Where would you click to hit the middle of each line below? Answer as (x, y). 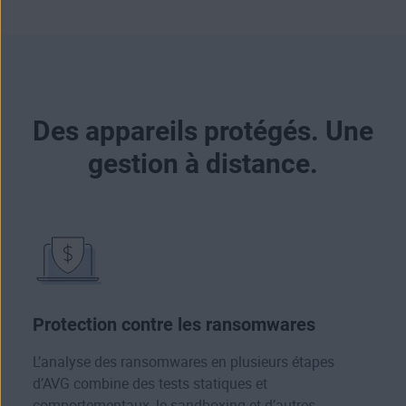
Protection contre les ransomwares (174, 325)
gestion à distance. (203, 164)
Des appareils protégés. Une (203, 131)
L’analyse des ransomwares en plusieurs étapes (184, 362)
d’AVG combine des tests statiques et (150, 384)
